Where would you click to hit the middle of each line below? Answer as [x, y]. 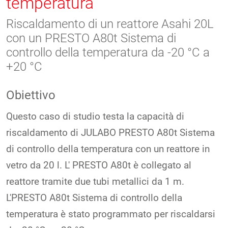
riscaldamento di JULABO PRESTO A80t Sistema [110, 132]
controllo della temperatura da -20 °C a [108, 52]
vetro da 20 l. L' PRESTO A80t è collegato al [99, 165]
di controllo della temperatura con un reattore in [108, 149]
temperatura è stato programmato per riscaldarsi [111, 214]
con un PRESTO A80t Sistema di [91, 38]
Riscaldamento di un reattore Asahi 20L [110, 24]
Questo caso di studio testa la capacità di [95, 116]
